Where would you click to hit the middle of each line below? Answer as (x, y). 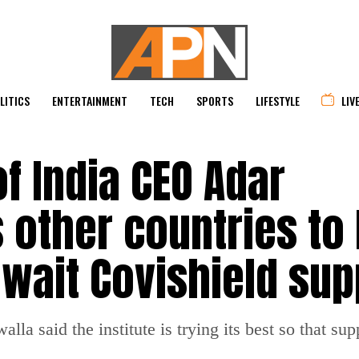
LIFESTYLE (278, 101)
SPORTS (215, 101)
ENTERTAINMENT (90, 101)
